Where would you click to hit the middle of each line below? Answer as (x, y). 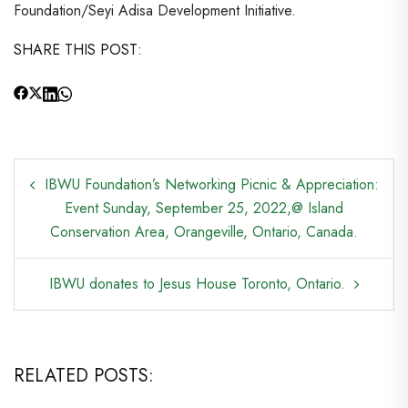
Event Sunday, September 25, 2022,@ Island (204, 208)
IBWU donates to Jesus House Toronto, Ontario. (197, 284)
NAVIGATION (79, 205)
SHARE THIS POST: (78, 50)
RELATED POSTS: (84, 376)
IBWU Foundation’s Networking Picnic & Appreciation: (211, 184)
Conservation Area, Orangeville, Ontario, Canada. (204, 232)
